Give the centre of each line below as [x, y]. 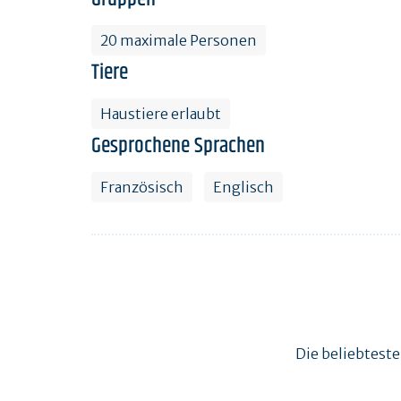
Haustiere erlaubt [161, 113]
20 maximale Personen [179, 40]
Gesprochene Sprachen [178, 145]
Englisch [243, 187]
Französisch [142, 187]
